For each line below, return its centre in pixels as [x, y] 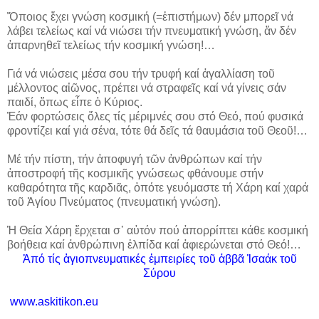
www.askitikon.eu [53, 301]
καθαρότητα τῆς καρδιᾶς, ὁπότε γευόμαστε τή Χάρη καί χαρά [158, 187]
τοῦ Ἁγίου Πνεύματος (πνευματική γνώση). [114, 202]
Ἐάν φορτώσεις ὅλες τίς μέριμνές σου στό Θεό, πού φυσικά [155, 116]
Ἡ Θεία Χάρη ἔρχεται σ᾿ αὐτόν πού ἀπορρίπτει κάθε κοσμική [158, 230]
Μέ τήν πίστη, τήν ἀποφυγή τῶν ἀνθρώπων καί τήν [135, 159]
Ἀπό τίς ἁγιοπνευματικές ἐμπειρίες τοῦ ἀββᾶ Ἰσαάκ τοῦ [159, 258]
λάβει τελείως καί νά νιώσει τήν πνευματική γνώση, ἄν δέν [152, 31]
